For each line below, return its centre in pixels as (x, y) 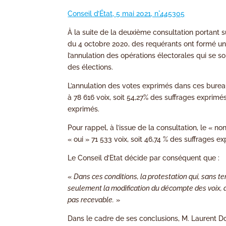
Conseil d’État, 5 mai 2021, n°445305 (126, 14)
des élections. (91, 67)
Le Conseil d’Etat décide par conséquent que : (144, 158)
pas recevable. (91, 200)
